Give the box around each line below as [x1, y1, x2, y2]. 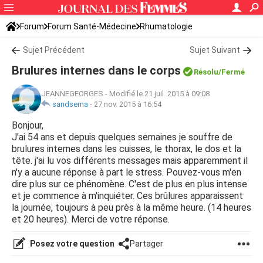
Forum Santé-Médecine [48, 22, 136, 31]
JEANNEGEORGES [41, 89, 103, 98]
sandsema [52, 100, 88, 109]
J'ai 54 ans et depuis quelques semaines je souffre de [12, 131, 232, 143]
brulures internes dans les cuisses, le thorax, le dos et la [12, 143, 241, 154]
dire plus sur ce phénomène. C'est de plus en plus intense [12, 178, 247, 190]
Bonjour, [12, 120, 43, 131]
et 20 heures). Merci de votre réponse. [12, 214, 170, 225]
